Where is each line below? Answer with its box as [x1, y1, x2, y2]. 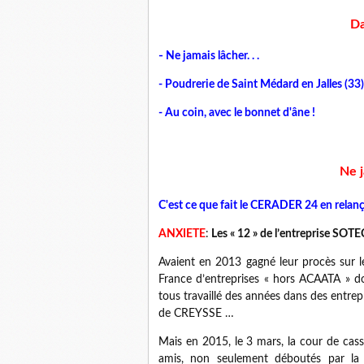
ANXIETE [158, 228, 206, 240]
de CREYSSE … [158, 308, 234, 319]
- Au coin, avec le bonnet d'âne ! [158, 107, 315, 119]
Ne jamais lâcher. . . [163, 50, 259, 62]
